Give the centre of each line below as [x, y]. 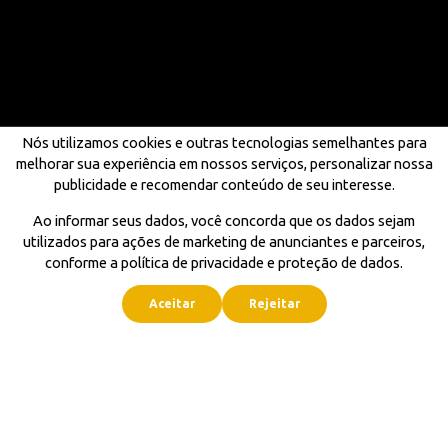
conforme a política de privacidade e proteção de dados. [224, 262]
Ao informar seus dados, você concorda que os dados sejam [224, 220]
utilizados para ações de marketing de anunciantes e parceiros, [224, 241]
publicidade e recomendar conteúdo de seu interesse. [224, 185]
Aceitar [171, 303]
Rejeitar [274, 303]
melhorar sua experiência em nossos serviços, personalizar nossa [224, 164]
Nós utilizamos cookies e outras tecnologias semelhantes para [224, 143]
